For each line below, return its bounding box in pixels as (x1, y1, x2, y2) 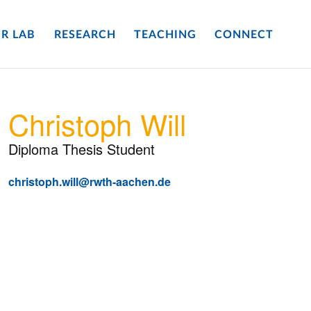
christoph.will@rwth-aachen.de (8, 174, 171, 190)
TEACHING (133, 29, 196, 41)
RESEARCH (53, 29, 116, 41)
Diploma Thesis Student (8, 139, 155, 159)
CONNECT (215, 29, 274, 41)
